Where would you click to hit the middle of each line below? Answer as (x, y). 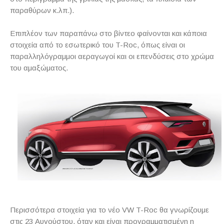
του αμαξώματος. (39, 67)
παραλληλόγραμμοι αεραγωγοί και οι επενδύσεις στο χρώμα (112, 56)
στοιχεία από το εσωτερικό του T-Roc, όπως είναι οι (97, 44)
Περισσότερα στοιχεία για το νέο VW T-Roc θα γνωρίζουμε (109, 210)
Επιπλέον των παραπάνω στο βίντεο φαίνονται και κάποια (108, 33)
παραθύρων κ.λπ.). (42, 10)
